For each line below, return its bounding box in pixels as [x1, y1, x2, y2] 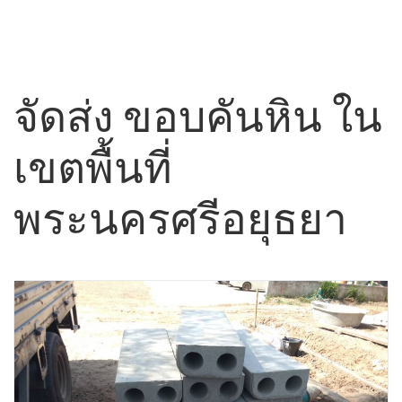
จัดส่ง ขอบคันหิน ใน [13, 92, 382, 141]
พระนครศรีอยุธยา [13, 194, 347, 243]
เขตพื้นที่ [13, 143, 172, 192]
